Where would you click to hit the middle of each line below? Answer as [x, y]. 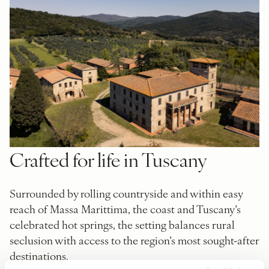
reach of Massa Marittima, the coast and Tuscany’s [125, 209]
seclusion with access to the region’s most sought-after [134, 240]
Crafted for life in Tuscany [108, 159]
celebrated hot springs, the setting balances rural [122, 225]
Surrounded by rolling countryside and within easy [126, 193]
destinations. [39, 256]
